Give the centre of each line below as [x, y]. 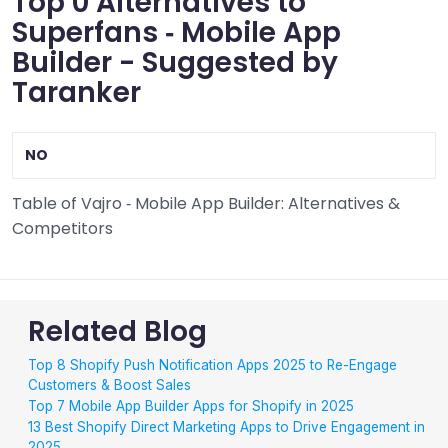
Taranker [76, 92]
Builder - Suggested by [175, 62]
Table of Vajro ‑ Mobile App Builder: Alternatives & [206, 203]
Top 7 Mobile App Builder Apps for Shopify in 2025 [191, 406]
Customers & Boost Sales [109, 385]
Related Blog [117, 331]
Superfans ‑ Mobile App [176, 32]
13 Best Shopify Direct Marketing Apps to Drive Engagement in [226, 427]
